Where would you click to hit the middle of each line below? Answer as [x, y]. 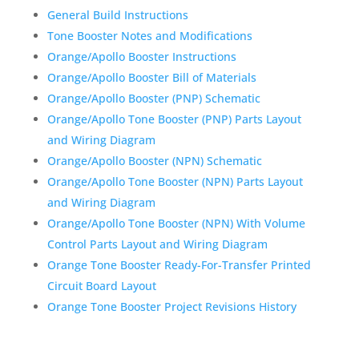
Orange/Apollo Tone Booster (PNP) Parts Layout [174, 119]
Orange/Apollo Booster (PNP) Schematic [153, 98]
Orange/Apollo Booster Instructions [141, 56]
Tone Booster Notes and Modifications [149, 36]
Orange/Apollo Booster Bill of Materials [151, 77]
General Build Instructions [117, 15]
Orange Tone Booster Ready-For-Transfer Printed [179, 265]
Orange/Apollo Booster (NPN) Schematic [154, 161]
